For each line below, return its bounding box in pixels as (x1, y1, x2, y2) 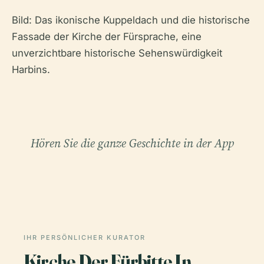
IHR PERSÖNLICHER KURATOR (24, 233, 146, 242)
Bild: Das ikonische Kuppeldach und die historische (12, 14, 250, 26)
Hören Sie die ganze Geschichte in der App (30, 135, 234, 151)
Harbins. (12, 64, 50, 75)
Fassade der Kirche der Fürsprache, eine (12, 31, 202, 42)
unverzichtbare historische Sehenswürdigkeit (12, 47, 222, 59)
